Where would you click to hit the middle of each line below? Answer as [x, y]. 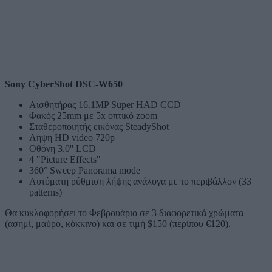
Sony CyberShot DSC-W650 [64, 84]
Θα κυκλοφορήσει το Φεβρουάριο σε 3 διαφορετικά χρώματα [124, 212]
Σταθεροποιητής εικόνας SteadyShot [99, 126]
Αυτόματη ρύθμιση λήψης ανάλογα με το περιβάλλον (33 [140, 181]
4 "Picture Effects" [65, 159]
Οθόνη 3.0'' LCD [63, 148]
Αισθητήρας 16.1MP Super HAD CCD [105, 104]
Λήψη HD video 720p [72, 137]
